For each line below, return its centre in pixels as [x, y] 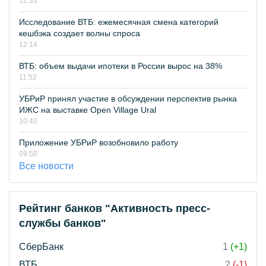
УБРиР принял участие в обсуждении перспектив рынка [128, 99]
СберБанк [41, 247]
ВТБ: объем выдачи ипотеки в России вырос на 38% [121, 66]
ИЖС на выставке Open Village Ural [88, 110]
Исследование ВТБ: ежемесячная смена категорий [119, 22]
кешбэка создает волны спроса [80, 33]
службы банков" [63, 223]
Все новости [46, 166]
